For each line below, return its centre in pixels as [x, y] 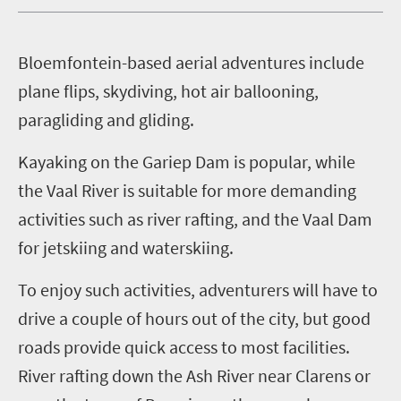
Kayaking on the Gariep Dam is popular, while [187, 162]
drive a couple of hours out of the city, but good [194, 318]
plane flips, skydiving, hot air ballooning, [168, 91]
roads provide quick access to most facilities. [184, 347]
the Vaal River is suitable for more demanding [187, 190]
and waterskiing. [172, 247]
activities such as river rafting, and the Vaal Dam [195, 219]
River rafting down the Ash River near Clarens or [194, 375]
